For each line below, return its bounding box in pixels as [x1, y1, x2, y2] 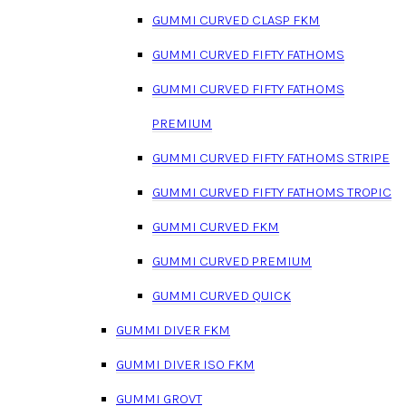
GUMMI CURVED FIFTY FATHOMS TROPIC [152, 183, 391, 200]
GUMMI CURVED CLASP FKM [152, 11, 320, 28]
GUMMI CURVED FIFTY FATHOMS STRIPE [152, 149, 390, 166]
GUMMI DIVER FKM [116, 321, 230, 338]
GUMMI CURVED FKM [152, 217, 279, 235]
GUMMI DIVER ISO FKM [116, 355, 255, 372]
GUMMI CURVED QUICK [152, 286, 291, 304]
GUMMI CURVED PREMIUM [152, 252, 312, 269]
